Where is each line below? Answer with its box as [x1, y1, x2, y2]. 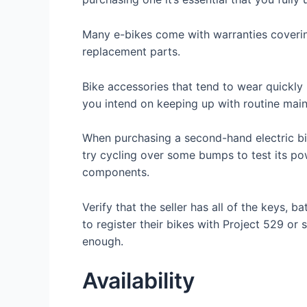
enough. [82, 234, 123, 248]
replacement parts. [82, 44, 180, 58]
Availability [82, 267, 195, 295]
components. [82, 165, 149, 180]
